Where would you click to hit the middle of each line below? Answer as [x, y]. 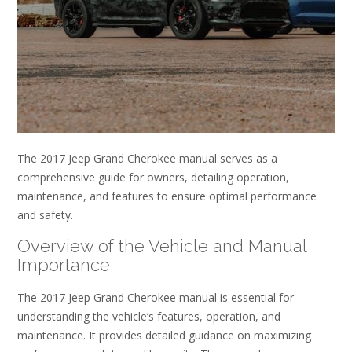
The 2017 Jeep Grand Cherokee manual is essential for [156, 297]
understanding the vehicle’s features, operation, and [149, 316]
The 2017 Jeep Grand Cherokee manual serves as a [147, 158]
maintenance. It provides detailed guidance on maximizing [164, 335]
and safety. [45, 214]
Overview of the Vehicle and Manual [162, 246]
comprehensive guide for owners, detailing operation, [153, 177]
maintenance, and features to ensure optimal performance [167, 196]
